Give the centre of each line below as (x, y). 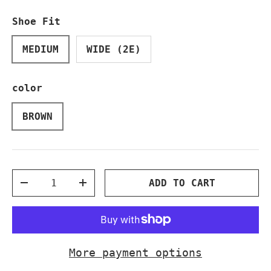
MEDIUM (41, 50)
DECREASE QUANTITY (75, 188)
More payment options (135, 252)
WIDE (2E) (114, 50)
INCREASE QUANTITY (134, 188)
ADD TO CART (182, 183)
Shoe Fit (36, 21)
